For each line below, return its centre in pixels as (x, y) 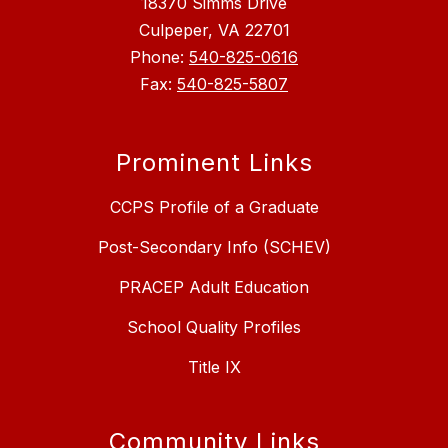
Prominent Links (214, 162)
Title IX (214, 366)
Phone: (159, 56)
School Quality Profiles (214, 326)
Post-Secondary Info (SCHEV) (214, 246)
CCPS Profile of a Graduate (214, 206)
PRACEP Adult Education (214, 286)
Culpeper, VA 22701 (214, 29)
